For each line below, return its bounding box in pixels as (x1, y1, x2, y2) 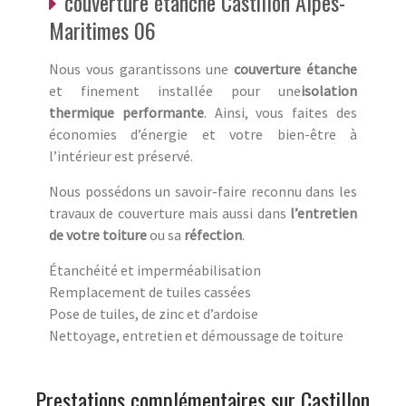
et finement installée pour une (49, 81, 301, 100)
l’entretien (290, 203, 357, 222)
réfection (184, 225, 242, 244)
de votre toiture (49, 225, 147, 244)
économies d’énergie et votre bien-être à (49, 124, 357, 143)
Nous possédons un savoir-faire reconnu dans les (49, 181, 357, 200)
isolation (301, 81, 357, 100)
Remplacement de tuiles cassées (49, 282, 251, 301)
